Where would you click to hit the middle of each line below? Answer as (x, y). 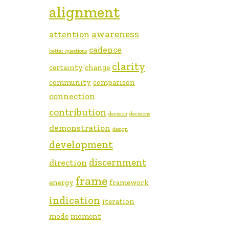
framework (129, 182)
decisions (140, 113)
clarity (129, 66)
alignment (84, 12)
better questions (68, 51)
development (81, 144)
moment (86, 216)
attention (69, 34)
